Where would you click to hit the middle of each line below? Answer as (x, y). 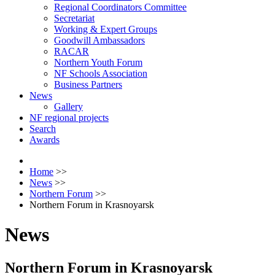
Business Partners (88, 84)
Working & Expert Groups (106, 29)
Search (43, 129)
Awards (45, 140)
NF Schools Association (101, 73)
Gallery (68, 107)
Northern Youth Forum (98, 62)
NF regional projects (69, 118)
